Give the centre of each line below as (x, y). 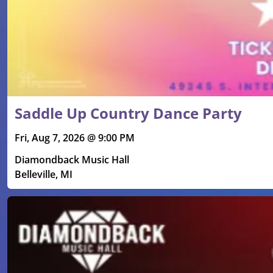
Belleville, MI (44, 174)
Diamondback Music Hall (72, 159)
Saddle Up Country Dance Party (128, 113)
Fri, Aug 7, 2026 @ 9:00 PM (75, 137)
